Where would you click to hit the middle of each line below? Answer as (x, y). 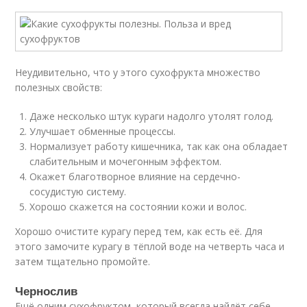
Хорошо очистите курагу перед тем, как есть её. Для (139, 231)
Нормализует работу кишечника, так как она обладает (159, 146)
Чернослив (47, 291)
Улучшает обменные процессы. (103, 131)
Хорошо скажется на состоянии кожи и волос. (138, 207)
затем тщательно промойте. (83, 261)
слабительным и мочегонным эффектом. (126, 161)
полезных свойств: (59, 87)
